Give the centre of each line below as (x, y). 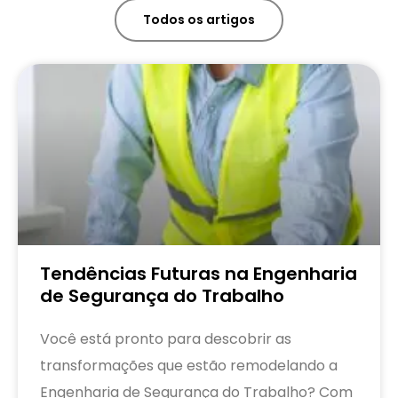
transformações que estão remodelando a (189, 366)
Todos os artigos (199, 20)
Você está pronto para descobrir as (166, 339)
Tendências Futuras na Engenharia (199, 274)
